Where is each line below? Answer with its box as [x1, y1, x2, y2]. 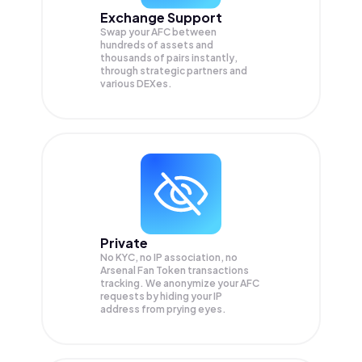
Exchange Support [100, 9, 222, 27]
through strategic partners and [100, 65, 247, 78]
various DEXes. [100, 78, 172, 90]
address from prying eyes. [100, 303, 226, 316]
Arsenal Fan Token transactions [100, 264, 249, 277]
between [172, 26, 217, 39]
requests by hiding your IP [100, 290, 222, 303]
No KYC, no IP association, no [100, 251, 238, 264]
